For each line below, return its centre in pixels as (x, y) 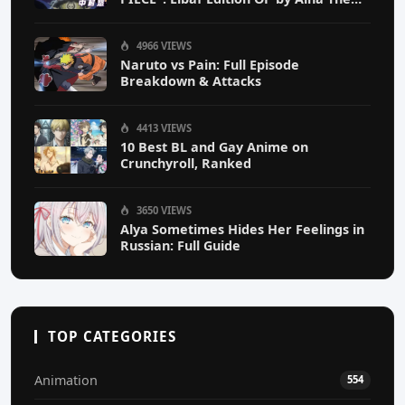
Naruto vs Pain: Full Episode (210, 65)
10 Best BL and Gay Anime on (214, 147)
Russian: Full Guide (180, 246)
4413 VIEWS (163, 128)
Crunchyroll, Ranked (186, 164)
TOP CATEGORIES (112, 337)
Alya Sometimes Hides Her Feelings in (242, 230)
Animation (66, 381)
